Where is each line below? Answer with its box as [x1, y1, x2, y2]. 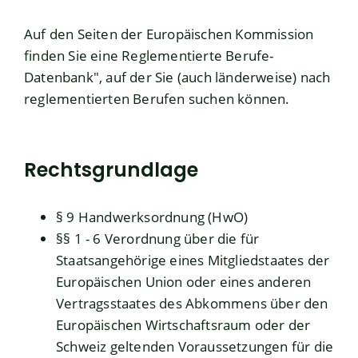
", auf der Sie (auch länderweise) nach [93, 68, 331, 87]
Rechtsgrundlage [24, 157, 198, 184]
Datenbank [24, 68, 93, 87]
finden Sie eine [24, 46, 122, 66]
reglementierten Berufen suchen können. [24, 89, 290, 109]
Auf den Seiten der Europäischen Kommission [24, 25, 314, 44]
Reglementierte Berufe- [121, 46, 274, 66]
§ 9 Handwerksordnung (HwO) [56, 208, 249, 227]
